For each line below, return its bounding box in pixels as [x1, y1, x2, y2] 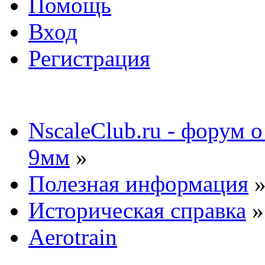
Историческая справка [28, 197, 246, 223]
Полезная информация [28, 170, 248, 196]
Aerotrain [28, 224, 117, 250]
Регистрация [28, 45, 150, 71]
